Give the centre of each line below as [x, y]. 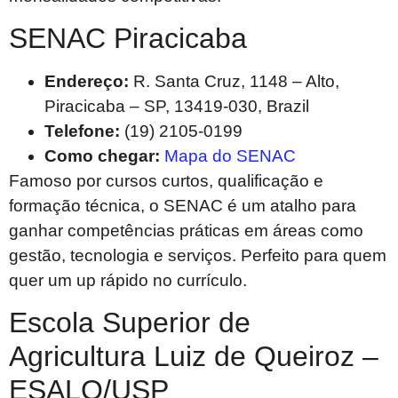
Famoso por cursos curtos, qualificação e [166, 180]
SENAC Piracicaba [128, 38]
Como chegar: [102, 155]
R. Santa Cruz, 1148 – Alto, [234, 81]
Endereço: [87, 81]
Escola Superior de [130, 323]
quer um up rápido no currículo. [128, 280]
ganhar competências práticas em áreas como [186, 230]
